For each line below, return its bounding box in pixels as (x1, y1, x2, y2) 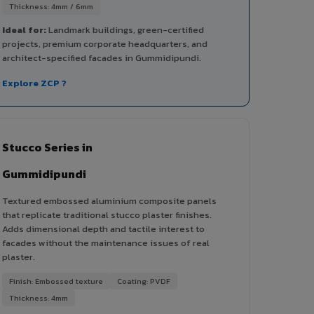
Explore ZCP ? (2, 76, 67, 90)
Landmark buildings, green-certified (46, 23, 204, 37)
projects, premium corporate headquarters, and (2, 37, 207, 51)
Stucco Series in (2, 139, 93, 156)
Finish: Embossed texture (9, 275, 103, 287)
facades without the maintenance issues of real (2, 236, 210, 250)
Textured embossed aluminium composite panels (2, 194, 217, 208)
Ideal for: (2, 23, 46, 37)
